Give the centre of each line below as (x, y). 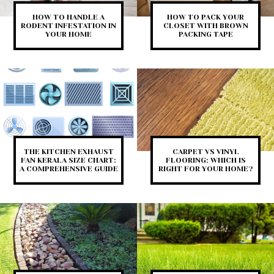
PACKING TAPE (206, 35)
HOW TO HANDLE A (68, 17)
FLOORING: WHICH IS (206, 160)
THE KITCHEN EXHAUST (68, 151)
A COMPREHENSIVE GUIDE (68, 168)
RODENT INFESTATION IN (68, 26)
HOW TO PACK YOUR (206, 17)
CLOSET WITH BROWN (206, 26)
